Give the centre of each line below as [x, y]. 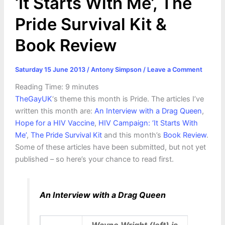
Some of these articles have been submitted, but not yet [110, 147]
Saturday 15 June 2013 [51, 70]
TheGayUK [33, 99]
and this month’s [132, 135]
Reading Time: [40, 87]
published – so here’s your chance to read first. [94, 159]
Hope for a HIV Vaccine [54, 123]
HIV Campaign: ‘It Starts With [148, 123]
